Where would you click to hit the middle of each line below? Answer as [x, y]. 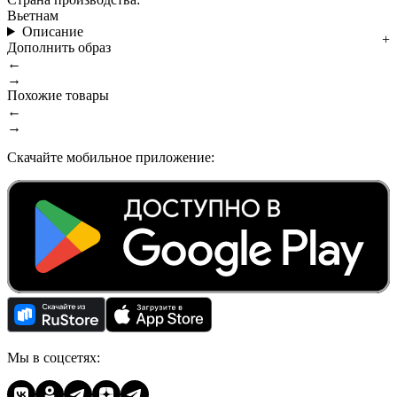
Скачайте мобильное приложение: [111, 157]
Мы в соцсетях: [54, 357]
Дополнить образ [59, 47]
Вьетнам [33, 15]
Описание [52, 31]
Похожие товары [58, 95]
